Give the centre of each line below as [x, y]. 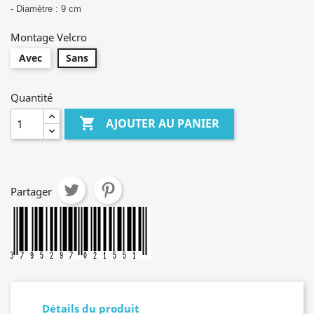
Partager [31, 191]
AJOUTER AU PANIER [163, 124]
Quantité [32, 97]
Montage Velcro [49, 37]
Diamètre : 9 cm [49, 9]
